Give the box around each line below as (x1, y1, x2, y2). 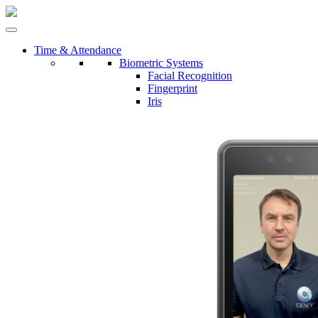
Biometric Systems (119, 57, 203, 69)
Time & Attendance (34, 44, 121, 56)
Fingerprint (148, 82, 197, 94)
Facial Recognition (148, 70, 232, 82)
